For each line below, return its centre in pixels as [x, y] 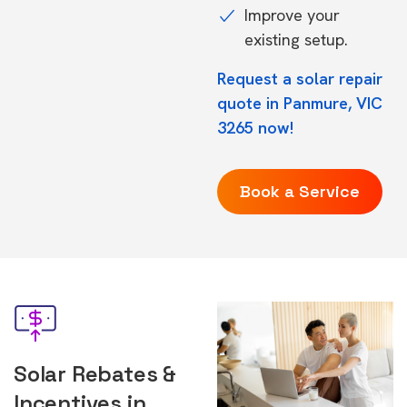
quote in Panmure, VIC [300, 103]
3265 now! [255, 128]
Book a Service [300, 191]
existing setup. [296, 40]
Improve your [292, 15]
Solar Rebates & [95, 374]
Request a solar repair [300, 79]
